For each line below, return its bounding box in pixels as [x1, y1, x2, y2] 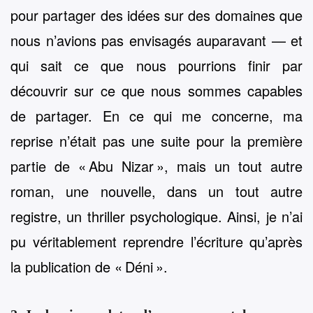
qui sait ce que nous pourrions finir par [10, 54, 303, 75]
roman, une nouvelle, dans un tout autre [10, 180, 303, 201]
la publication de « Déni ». [10, 256, 168, 277]
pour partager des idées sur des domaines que [10, 4, 303, 25]
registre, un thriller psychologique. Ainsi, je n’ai [10, 205, 303, 226]
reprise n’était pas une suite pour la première [10, 130, 303, 151]
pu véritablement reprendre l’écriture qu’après [10, 231, 303, 252]
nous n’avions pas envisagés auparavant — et [10, 29, 303, 50]
